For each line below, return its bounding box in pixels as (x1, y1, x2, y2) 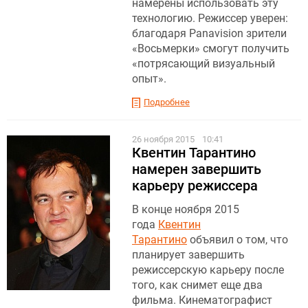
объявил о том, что (187, 232, 288, 246)
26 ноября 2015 (132, 133, 197, 144)
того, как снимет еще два (132, 278, 263, 291)
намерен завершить (132, 160, 261, 177)
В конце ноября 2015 (132, 202, 239, 216)
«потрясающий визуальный (132, 56, 275, 70)
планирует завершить (132, 247, 245, 261)
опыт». (132, 71, 166, 85)
